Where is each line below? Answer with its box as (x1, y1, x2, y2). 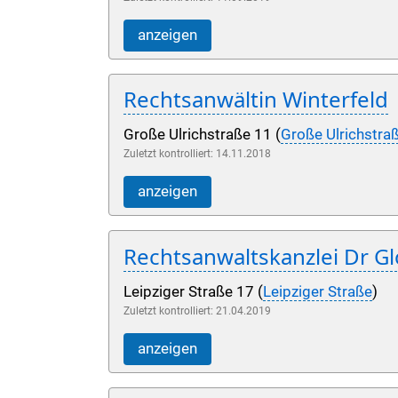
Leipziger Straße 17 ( (123, 283, 263, 300)
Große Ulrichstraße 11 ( (123, 126, 281, 144)
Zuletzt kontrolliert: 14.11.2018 (123, 147, 271, 161)
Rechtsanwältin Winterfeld (123, 84, 388, 115)
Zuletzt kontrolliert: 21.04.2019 (123, 304, 271, 317)
